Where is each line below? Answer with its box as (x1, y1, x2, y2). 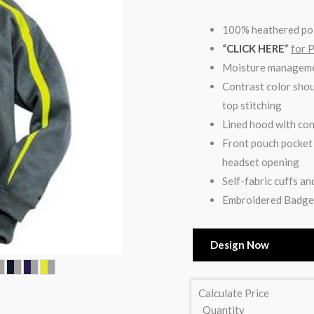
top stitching (222, 99, 282, 112)
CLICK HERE (226, 42, 285, 55)
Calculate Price (198, 286, 269, 299)
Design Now (210, 238, 269, 251)
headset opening (222, 156, 299, 169)
